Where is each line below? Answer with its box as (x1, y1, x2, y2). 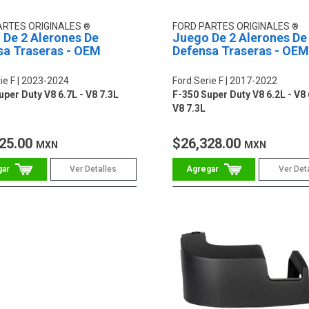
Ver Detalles (70, 164, 117, 175)
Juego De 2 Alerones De (172, 30, 307, 46)
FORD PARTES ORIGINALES (172, 21, 292, 32)
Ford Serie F (172, 75, 223, 87)
